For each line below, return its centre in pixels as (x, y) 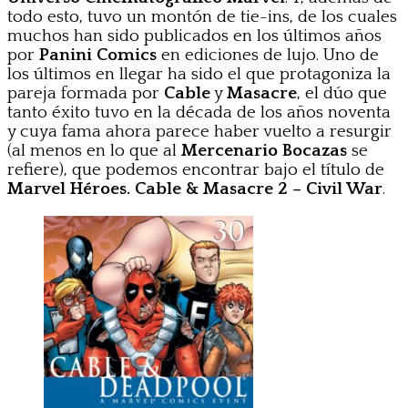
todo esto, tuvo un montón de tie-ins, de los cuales (202, 16)
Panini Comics (98, 55)
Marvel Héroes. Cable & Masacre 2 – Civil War (195, 189)
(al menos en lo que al (94, 150)
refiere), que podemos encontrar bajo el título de (196, 169)
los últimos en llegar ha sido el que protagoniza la (199, 74)
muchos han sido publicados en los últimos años (194, 36)
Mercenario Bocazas (264, 150)
